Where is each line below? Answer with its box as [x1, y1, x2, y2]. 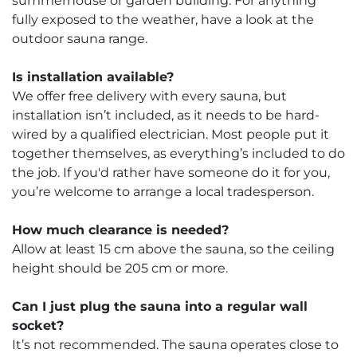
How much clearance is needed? [12, 222, 229, 237]
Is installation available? [12, 69, 174, 84]
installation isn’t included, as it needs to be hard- [12, 107, 320, 123]
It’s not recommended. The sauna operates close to [12, 336, 339, 352]
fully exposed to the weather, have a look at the [12, 11, 314, 27]
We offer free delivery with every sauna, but [12, 88, 287, 104]
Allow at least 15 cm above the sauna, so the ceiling [12, 241, 335, 257]
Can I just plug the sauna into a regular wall [12, 298, 308, 314]
